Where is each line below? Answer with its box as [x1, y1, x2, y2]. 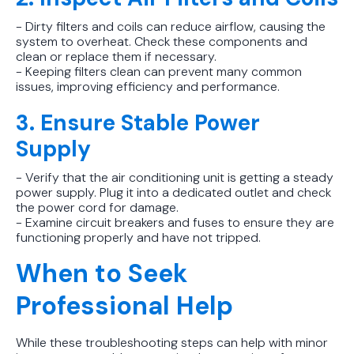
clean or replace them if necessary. [16, 47, 217, 65]
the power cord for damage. [16, 198, 179, 216]
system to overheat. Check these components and [16, 32, 307, 50]
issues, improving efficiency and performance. [16, 77, 280, 95]
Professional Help [16, 288, 233, 322]
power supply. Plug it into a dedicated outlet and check [16, 183, 331, 201]
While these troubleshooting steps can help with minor [16, 333, 328, 351]
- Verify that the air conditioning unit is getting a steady [16, 168, 333, 186]
